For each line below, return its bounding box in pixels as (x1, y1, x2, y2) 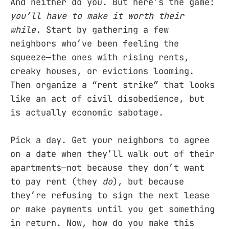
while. (10, 24, 41, 35)
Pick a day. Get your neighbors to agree (10, 134, 210, 146)
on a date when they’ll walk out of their (10, 148, 215, 159)
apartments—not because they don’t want (10, 162, 204, 173)
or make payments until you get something (10, 203, 215, 215)
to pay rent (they (10, 175, 102, 187)
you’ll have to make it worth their (10, 10, 184, 21)
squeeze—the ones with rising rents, (10, 51, 189, 63)
